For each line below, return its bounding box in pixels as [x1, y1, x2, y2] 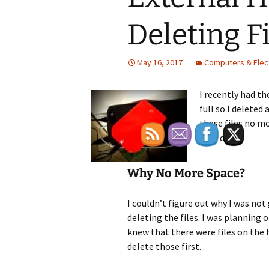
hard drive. [199, 131, 241, 144]
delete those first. [127, 240, 201, 252]
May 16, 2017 [137, 57, 183, 68]
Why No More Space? [127, 166, 245, 180]
